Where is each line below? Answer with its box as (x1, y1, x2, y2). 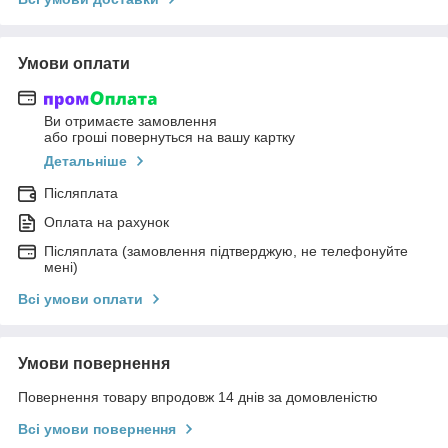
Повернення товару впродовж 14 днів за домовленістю (18, 389, 378, 406)
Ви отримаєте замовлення (44, 113, 217, 130)
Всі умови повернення (18, 421, 176, 438)
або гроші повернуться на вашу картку (44, 129, 295, 146)
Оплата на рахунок (44, 214, 169, 231)
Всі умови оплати (18, 291, 143, 308)
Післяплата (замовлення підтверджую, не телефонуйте (44, 243, 408, 260)
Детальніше (44, 153, 127, 170)
